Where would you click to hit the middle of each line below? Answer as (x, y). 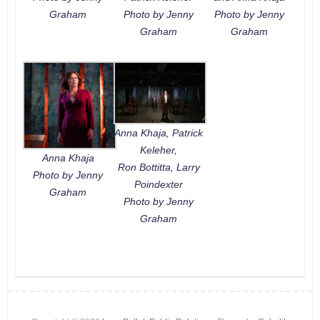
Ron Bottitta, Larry (159, 167)
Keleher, (159, 150)
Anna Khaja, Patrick (159, 133)
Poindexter (159, 185)
